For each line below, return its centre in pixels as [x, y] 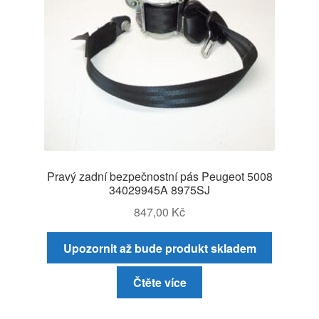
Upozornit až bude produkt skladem [159, 248]
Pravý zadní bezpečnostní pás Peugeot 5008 [159, 177]
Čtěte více [159, 283]
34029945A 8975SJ [159, 190]
